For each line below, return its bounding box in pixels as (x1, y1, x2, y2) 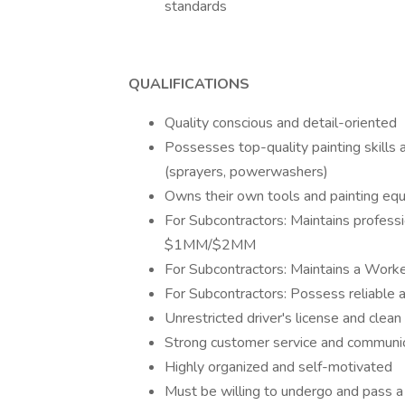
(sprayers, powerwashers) (165, 162, 328, 182)
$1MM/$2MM (165, 235, 256, 255)
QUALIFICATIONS (128, 74, 250, 94)
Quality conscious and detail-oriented (165, 113, 397, 133)
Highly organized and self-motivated (165, 357, 392, 377)
